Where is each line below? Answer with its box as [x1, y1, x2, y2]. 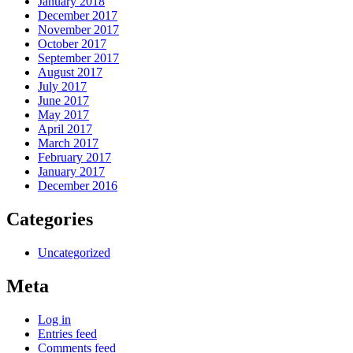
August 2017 [38, 65, 102, 80]
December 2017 [38, 9, 117, 23]
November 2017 [38, 23, 119, 37]
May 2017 [38, 108, 89, 122]
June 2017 [38, 94, 89, 108]
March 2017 [38, 136, 98, 150]
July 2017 [38, 80, 87, 94]
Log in [38, 312, 71, 326]
